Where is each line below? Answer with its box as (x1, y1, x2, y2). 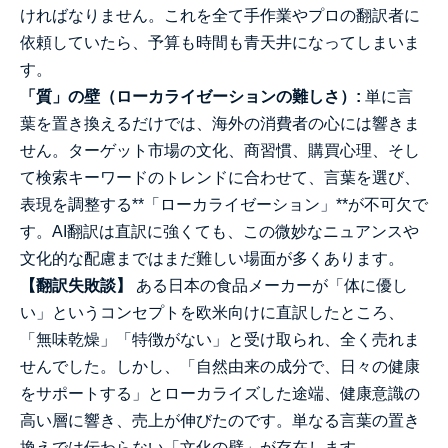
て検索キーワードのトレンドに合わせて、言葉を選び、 (20, 169, 420, 186)
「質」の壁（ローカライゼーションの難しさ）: (20, 88, 361, 105)
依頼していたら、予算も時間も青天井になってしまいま (20, 34, 420, 51)
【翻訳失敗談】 (20, 277, 132, 294)
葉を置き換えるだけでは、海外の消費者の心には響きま (20, 115, 420, 132)
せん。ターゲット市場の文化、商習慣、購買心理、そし (20, 142, 420, 159)
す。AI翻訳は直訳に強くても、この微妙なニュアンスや (20, 223, 419, 240)
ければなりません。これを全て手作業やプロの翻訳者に (20, 7, 420, 24)
